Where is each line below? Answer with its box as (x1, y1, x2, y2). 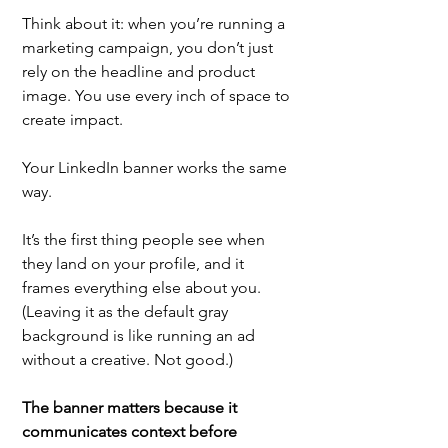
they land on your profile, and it (22, 253, 248, 273)
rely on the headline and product (22, 61, 259, 81)
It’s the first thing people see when (22, 229, 269, 249)
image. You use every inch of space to (22, 85, 294, 105)
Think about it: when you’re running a (22, 13, 289, 33)
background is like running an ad (22, 325, 259, 345)
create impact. (22, 109, 127, 129)
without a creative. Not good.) (22, 349, 233, 369)
